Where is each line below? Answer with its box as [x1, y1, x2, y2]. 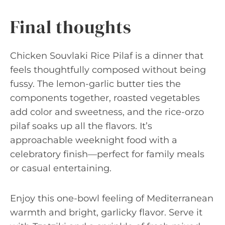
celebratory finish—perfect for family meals [10, 149, 204, 160]
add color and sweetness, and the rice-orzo [10, 106, 204, 118]
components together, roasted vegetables [10, 92, 200, 103]
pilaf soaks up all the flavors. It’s [10, 121, 152, 132]
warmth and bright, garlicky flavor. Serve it [10, 207, 202, 218]
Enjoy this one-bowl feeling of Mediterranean [10, 193, 213, 204]
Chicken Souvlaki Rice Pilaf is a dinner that [10, 50, 203, 61]
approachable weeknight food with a [10, 135, 177, 146]
